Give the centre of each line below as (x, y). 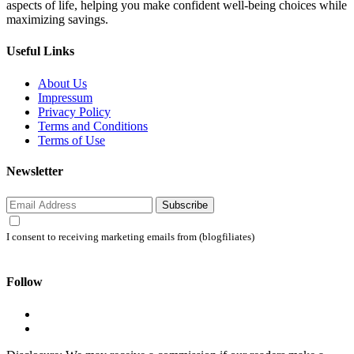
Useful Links (40, 51)
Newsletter (35, 171)
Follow (24, 281)
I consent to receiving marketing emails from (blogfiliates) (130, 237)
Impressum (65, 97)
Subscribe (185, 205)
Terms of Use (72, 140)
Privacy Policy (74, 111)
